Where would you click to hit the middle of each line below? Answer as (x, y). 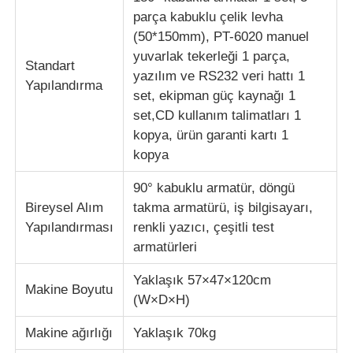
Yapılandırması (70, 227)
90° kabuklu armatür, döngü (214, 188)
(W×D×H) (162, 299)
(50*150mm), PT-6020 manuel (221, 36)
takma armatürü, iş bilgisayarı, (223, 207)
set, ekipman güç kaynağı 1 (215, 95)
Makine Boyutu (69, 289)
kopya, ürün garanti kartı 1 (211, 135)
